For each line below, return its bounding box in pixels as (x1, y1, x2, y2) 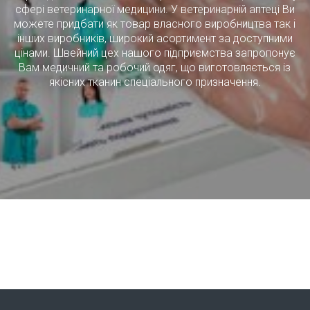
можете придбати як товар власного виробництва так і (14, 17, 296, 30)
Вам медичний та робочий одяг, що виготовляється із (19, 61, 291, 74)
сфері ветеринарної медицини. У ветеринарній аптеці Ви (15, 3, 295, 16)
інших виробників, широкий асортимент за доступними (17, 32, 293, 45)
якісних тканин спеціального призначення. (48, 75, 261, 89)
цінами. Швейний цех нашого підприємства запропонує (14, 46, 295, 60)
